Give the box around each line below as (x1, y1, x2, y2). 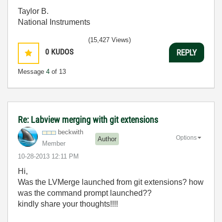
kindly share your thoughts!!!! (18, 200, 118, 209)
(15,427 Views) (88, 36, 131, 44)
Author (98, 135, 116, 143)
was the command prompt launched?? (18, 189, 152, 198)
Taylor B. (18, 7, 49, 16)
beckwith (58, 128, 83, 136)
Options (176, 134, 197, 141)
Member (42, 140, 65, 148)
